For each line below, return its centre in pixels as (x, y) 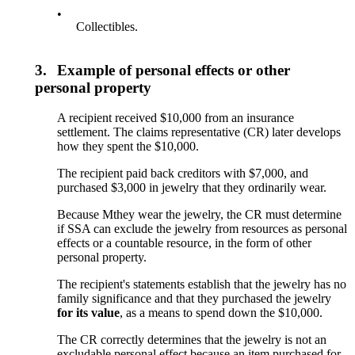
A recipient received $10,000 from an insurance (176, 118)
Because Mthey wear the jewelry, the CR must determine (200, 215)
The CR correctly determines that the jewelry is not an (192, 340)
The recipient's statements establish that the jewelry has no (202, 284)
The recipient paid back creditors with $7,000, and (183, 174)
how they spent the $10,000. (128, 147)
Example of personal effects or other (174, 70)
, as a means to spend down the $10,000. (221, 313)
